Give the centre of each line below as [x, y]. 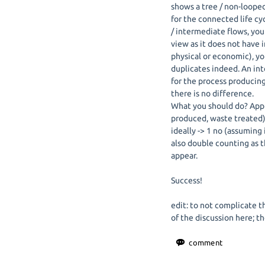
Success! [187, 180]
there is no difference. [213, 93]
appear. [185, 156]
